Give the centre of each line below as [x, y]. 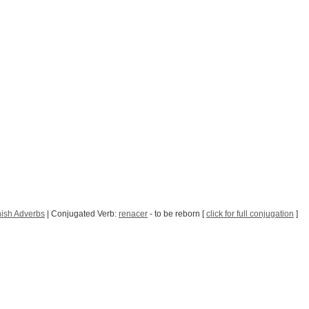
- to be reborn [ [177, 214]
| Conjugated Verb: [82, 214]
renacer [133, 214]
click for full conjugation [250, 214]
